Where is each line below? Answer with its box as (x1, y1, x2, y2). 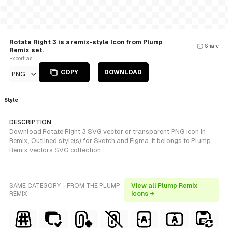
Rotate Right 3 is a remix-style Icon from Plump (9, 39, 163, 46)
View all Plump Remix (131, 182, 198, 189)
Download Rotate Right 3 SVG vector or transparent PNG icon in (9, 128, 206, 135)
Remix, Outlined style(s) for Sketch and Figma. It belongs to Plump (9, 137, 211, 145)
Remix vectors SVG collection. (9, 146, 102, 154)
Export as (9, 55, 32, 61)
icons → (131, 190, 155, 197)
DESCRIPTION (9, 119, 51, 126)
